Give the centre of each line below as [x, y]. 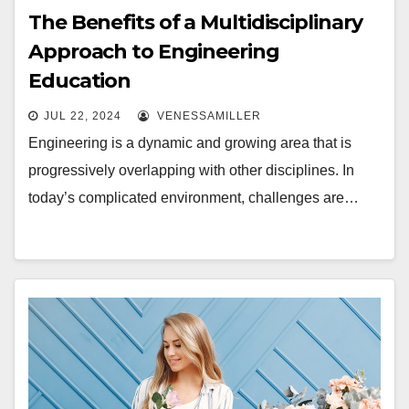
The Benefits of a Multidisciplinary [195, 22]
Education [80, 81]
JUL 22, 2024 [83, 116]
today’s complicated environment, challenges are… [194, 198]
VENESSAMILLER [207, 116]
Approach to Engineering [154, 52]
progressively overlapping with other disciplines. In [191, 170]
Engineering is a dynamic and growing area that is [190, 143]
